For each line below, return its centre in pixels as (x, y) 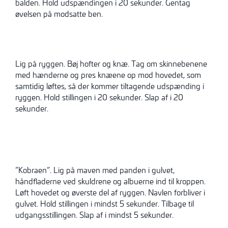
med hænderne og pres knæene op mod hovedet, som (108, 75)
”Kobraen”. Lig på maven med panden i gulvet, (95, 170)
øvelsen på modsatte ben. (59, 13)
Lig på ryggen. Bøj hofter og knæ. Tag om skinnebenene (111, 64)
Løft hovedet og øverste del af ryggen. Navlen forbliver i (110, 192)
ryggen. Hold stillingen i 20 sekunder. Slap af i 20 (99, 97)
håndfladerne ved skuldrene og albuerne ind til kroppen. (110, 181)
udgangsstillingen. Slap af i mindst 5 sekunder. (94, 215)
